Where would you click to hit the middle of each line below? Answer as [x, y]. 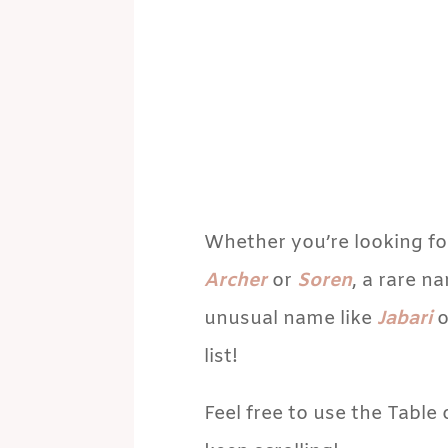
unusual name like [290, 319]
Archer [235, 281]
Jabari [404, 319]
